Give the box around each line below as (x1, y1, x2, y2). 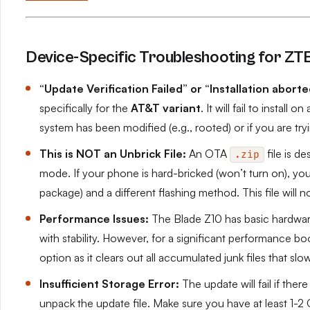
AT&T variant (131, 101, 201, 115)
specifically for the (39, 101, 131, 115)
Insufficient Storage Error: (39, 277, 179, 291)
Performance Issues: (39, 212, 149, 226)
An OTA (186, 147, 230, 161)
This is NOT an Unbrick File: (39, 147, 186, 161)
